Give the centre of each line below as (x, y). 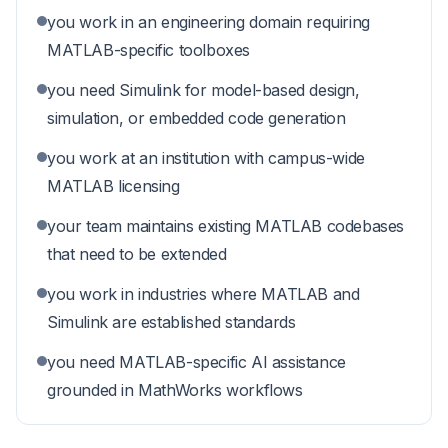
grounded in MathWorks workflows (175, 390)
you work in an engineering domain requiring (208, 22)
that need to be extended (137, 254)
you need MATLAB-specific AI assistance (196, 362)
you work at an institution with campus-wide (206, 158)
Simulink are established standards (171, 322)
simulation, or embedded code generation (196, 118)
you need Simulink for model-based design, (203, 90)
